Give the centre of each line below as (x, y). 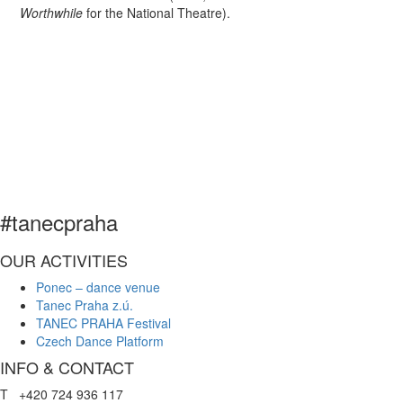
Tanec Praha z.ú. (86, 304)
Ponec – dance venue (98, 287)
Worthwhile (52, 12)
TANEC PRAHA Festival (103, 322)
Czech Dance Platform (100, 340)
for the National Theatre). (157, 12)
